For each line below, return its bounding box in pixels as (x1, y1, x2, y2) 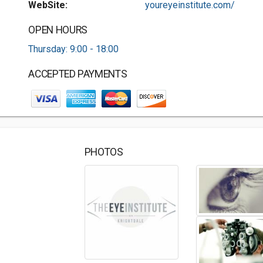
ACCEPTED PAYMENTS (28, 68, 127, 80)
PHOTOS (84, 146, 123, 158)
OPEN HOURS (28, 24, 87, 36)
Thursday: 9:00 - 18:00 (28, 43, 119, 55)
